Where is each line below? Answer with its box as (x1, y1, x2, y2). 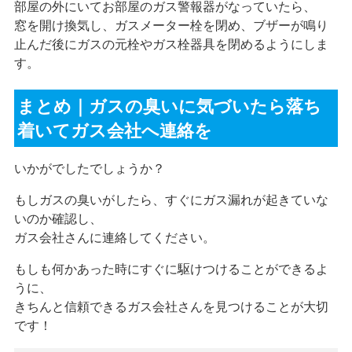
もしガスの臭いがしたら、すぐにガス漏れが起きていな (13, 192, 328, 207)
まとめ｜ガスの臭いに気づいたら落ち (17, 97, 322, 117)
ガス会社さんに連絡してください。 (13, 230, 215, 244)
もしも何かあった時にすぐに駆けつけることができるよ (13, 262, 328, 276)
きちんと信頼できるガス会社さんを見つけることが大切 (13, 299, 328, 313)
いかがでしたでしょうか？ (13, 161, 165, 175)
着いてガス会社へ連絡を (17, 121, 213, 141)
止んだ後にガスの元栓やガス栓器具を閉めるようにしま (13, 37, 328, 51)
